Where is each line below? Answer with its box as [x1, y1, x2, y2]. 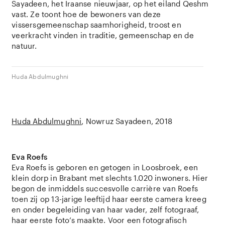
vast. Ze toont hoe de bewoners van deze [12, 10, 161, 19]
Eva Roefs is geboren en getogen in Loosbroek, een [12, 163, 198, 172]
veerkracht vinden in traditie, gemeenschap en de [12, 31, 194, 40]
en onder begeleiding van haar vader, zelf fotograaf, [12, 205, 199, 214]
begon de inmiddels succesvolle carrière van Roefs [12, 184, 198, 193]
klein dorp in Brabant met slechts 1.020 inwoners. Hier [12, 173, 208, 182]
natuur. [12, 41, 37, 50]
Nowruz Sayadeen [85, 117, 151, 126]
